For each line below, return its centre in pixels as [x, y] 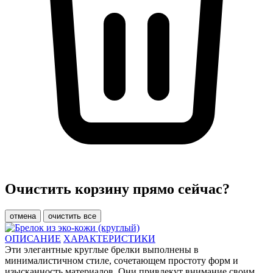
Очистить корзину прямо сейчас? [117, 189]
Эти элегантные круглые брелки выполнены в [102, 249]
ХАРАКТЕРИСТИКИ [109, 238]
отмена [23, 216]
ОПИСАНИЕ [33, 238]
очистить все [72, 216]
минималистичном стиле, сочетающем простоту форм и [122, 260]
